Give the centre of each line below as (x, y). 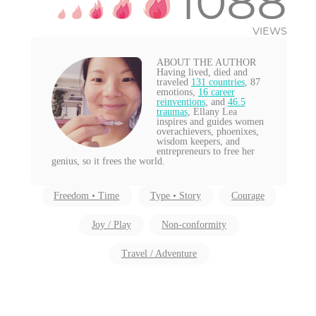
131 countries (218, 81)
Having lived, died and (202, 72)
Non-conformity (194, 225)
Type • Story (175, 196)
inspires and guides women (210, 121)
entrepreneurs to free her (205, 151)
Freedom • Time (87, 196)
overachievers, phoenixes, (207, 131)
